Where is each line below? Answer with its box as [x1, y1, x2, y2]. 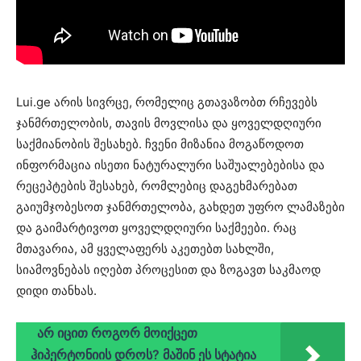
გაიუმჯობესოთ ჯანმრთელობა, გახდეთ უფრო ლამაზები [16, 198, 345, 214]
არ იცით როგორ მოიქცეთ [37, 324, 197, 341]
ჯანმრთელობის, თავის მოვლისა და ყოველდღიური [16, 114, 322, 131]
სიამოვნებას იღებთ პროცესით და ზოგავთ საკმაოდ [16, 261, 321, 277]
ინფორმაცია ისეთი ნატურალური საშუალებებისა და [16, 156, 325, 172]
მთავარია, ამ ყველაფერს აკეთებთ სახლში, [16, 240, 274, 256]
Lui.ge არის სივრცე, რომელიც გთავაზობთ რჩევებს [16, 93, 317, 110]
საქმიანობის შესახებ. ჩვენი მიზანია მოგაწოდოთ [16, 135, 304, 151]
